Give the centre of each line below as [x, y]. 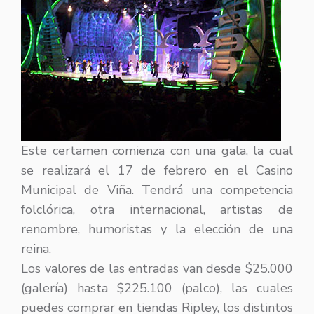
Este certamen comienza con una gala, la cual [157, 151]
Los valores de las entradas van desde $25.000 [157, 269]
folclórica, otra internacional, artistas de [157, 210]
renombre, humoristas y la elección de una [157, 230]
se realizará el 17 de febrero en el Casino [157, 171]
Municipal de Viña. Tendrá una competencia [157, 190]
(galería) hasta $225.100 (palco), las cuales [157, 288]
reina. [36, 249]
